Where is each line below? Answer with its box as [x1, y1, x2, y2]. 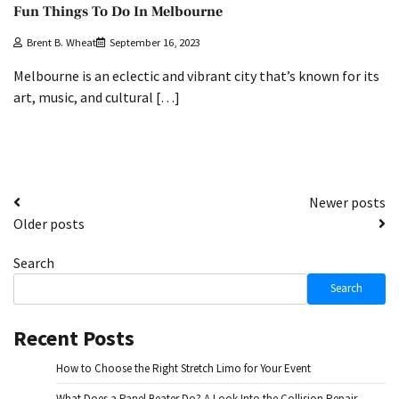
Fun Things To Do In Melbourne [13, 3, 223, 21]
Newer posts [309, 192, 386, 211]
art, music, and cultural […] [13, 87, 180, 106]
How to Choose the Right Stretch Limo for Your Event [56, 360, 311, 376]
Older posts [13, 214, 85, 232]
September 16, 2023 [110, 35, 200, 49]
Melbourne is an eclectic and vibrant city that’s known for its [13, 66, 379, 85]
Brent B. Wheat [27, 35, 96, 49]
